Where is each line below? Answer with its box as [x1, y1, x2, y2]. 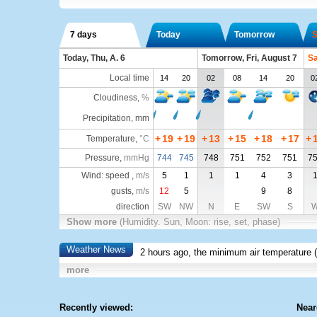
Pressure [84, 153, 120, 163]
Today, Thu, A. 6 [62, 53, 125, 63]
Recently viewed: [59, 302, 133, 313]
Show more [66, 217, 120, 227]
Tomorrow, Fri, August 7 [201, 53, 297, 63]
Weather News [66, 244, 126, 255]
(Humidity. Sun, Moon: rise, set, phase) [119, 217, 280, 227]
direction [115, 202, 149, 212]
